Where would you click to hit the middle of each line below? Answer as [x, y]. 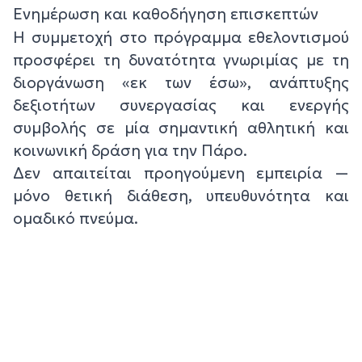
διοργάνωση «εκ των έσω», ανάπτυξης [181, 83]
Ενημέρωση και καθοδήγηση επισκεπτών [166, 14]
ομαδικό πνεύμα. [76, 219]
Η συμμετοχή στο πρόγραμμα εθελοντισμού [181, 38]
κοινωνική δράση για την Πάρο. [130, 151]
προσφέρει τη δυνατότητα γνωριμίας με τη [181, 60]
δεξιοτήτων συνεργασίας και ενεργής [181, 105]
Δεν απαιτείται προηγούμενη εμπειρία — [181, 173]
